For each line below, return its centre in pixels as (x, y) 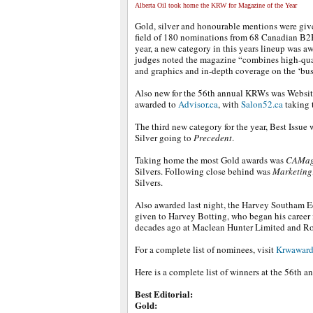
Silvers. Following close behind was (204, 171)
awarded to (156, 104)
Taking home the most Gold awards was (210, 160)
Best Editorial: (164, 294)
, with (230, 104)
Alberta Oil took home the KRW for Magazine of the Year (216, 5)
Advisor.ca (198, 104)
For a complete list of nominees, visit (205, 249)
